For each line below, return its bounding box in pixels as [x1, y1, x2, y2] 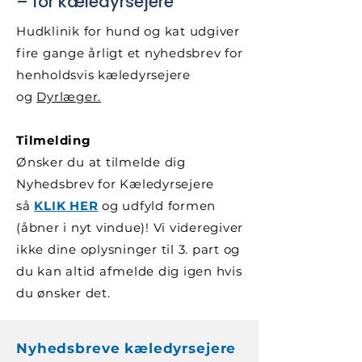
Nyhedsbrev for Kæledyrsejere [16, 176, 214, 192]
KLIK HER [34, 198, 99, 213]
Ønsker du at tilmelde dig [16, 154, 186, 170]
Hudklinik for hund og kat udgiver [16, 23, 240, 39]
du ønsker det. [16, 285, 111, 301]
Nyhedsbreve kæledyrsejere [16, 340, 237, 356]
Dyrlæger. [36, 89, 101, 104]
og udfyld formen [98, 198, 216, 213]
